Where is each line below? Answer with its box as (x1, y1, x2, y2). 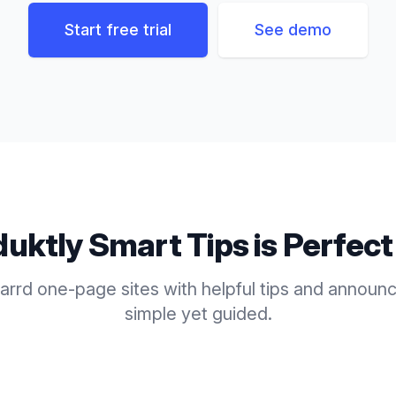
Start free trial (65, 20, 171, 39)
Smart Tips (88, 225, 249, 264)
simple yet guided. (124, 303, 272, 324)
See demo (255, 20, 331, 39)
